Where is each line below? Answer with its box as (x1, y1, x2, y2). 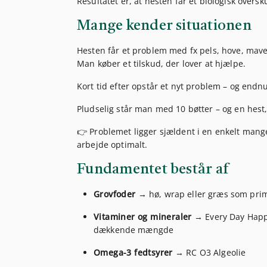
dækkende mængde (94, 224, 174, 236)
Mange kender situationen (77, 18, 252, 34)
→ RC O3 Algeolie (172, 247, 246, 259)
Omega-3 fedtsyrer (94, 247, 173, 259)
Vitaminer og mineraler (94, 211, 192, 223)
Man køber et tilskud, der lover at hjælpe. (77, 58, 246, 70)
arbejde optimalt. (77, 139, 148, 151)
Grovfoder (94, 188, 136, 200)
